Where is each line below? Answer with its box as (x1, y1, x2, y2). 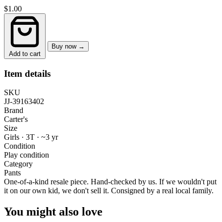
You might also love (4, 205, 103, 219)
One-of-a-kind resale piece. (4, 177, 89, 186)
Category (4, 160, 33, 168)
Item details (4, 68, 51, 79)
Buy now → (52, 42, 85, 50)
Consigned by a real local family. (111, 186, 214, 195)
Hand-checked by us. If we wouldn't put (89, 177, 217, 186)
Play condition (4, 151, 49, 160)
